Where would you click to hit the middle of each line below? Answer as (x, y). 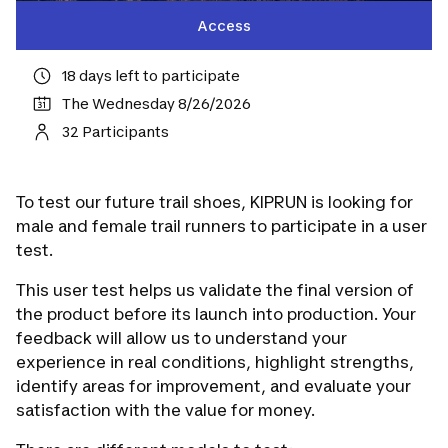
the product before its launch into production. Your (216, 314)
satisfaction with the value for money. (165, 410)
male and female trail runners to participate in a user (221, 226)
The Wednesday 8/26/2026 (156, 103)
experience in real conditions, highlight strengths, (215, 362)
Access (224, 25)
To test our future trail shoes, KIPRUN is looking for (214, 202)
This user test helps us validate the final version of (215, 290)
